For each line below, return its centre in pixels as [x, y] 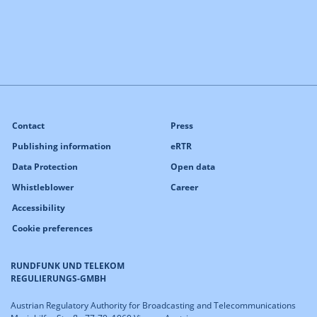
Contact [28, 125]
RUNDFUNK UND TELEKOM [68, 265]
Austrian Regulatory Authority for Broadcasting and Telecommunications [153, 305]
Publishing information [62, 146]
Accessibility [39, 207]
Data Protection [45, 166]
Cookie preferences [52, 228]
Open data [193, 166]
